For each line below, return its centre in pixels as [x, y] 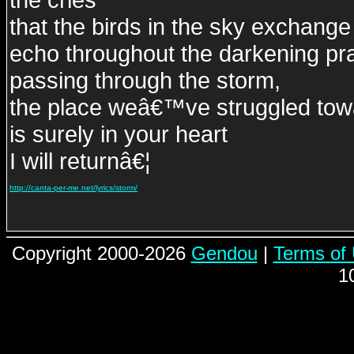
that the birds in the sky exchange [180, 26]
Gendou [224, 253]
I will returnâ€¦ [80, 161]
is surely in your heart [119, 134]
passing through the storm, [145, 80]
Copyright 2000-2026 [101, 253]
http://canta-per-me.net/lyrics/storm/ [73, 188]
